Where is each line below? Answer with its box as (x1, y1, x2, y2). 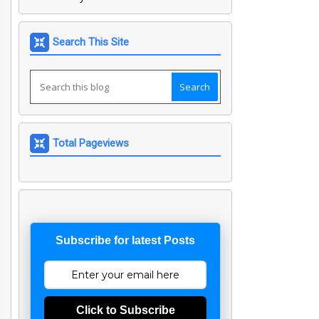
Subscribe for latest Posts (56, 234, 195, 246)
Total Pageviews (53, 137, 129, 150)
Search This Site (53, 36, 129, 48)
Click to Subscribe (75, 304, 175, 316)
